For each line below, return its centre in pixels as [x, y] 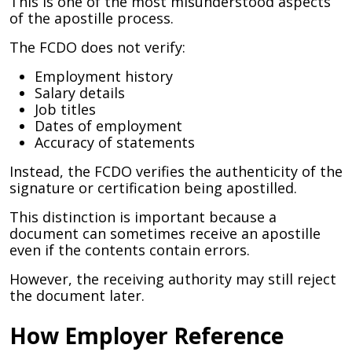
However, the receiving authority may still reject [173, 279]
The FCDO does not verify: [97, 47]
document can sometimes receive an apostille [165, 233]
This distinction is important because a [143, 217]
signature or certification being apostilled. [153, 188]
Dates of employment [108, 126]
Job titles [65, 109]
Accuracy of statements [115, 142]
